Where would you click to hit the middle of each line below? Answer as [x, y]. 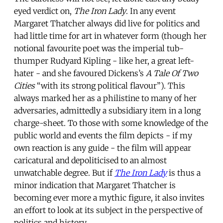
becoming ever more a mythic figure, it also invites [109, 197]
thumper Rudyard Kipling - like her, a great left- [104, 60]
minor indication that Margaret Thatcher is [95, 185]
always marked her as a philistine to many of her [105, 98]
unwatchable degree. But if [64, 172]
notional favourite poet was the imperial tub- [99, 48]
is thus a [184, 172]
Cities [24, 85]
